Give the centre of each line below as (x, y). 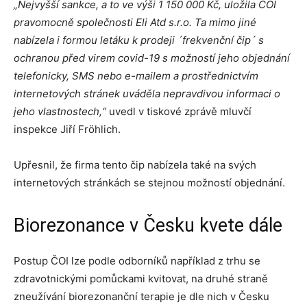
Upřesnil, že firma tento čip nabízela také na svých (135, 165)
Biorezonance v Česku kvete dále (148, 225)
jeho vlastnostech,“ (60, 111)
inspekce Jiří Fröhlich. (67, 129)
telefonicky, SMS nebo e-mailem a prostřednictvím (136, 76)
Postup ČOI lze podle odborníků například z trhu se (137, 261)
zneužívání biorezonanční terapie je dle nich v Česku (142, 296)
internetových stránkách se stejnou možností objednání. (149, 183)
